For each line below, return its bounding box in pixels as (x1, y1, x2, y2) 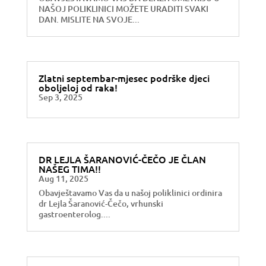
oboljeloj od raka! (38, 81, 118, 94)
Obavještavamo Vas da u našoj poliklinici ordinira (38, 187, 222, 199)
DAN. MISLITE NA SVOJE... (38, 13, 140, 25)
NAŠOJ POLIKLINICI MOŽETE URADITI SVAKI (38, 2, 208, 14)
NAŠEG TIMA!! (38, 162, 101, 176)
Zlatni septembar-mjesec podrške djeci (38, 71, 210, 85)
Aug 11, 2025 (38, 173, 88, 185)
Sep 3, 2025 (38, 91, 83, 103)
